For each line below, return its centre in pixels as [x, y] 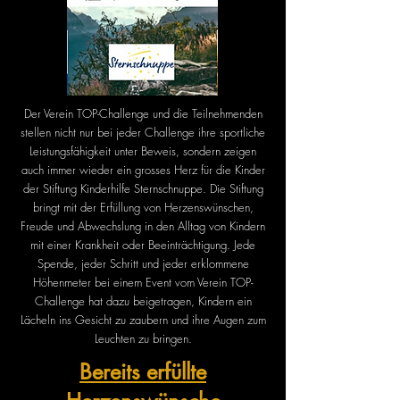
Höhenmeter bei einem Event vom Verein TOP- [143, 282]
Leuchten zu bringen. [143, 338]
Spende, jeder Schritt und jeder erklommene [143, 263]
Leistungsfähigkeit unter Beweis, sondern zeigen [143, 151]
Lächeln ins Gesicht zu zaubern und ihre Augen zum [143, 320]
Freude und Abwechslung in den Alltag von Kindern [143, 226]
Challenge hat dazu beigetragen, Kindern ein [143, 301]
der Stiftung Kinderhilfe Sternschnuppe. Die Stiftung [143, 188]
